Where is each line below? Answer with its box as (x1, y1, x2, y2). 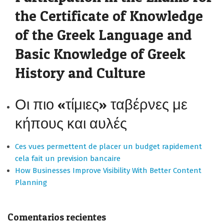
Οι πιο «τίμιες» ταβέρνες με (15, 95, 187, 113)
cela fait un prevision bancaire (15, 154, 120, 163)
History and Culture (15, 64, 145, 81)
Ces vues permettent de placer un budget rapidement (15, 142, 202, 151)
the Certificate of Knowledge (15, 7, 203, 24)
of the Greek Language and (15, 26, 192, 43)
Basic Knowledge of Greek (15, 45, 185, 62)
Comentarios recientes (7, 211, 106, 223)
